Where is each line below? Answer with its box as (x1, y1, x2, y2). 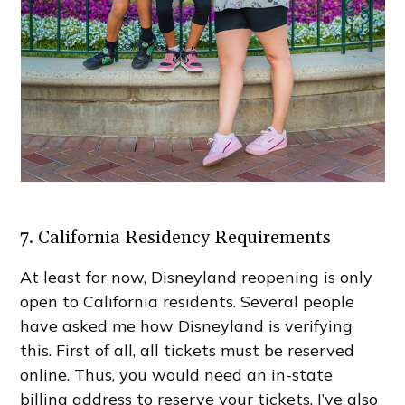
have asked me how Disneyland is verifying (20, 316, 353, 337)
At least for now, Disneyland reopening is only (20, 267, 373, 288)
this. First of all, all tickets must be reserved (20, 340, 355, 362)
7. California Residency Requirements (20, 226, 332, 250)
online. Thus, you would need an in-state (20, 364, 334, 386)
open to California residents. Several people (20, 291, 355, 313)
